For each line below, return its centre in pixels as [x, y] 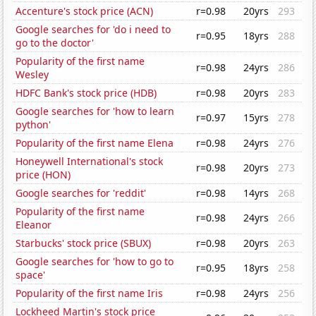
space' [31, 275]
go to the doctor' [55, 43]
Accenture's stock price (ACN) [85, 11]
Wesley [32, 75]
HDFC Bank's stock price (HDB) [86, 93]
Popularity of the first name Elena [95, 143]
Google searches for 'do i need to [93, 30]
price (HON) [43, 175]
